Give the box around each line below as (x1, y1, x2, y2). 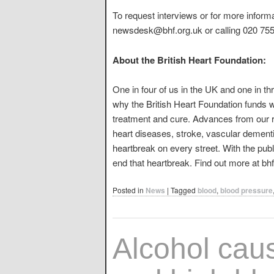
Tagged (171, 185, 196, 196)
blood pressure (220, 185, 273, 196)
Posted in (113, 185, 144, 196)
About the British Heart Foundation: (113, 53, 266, 67)
